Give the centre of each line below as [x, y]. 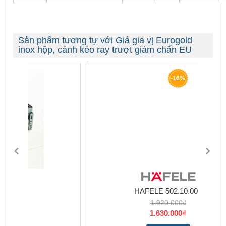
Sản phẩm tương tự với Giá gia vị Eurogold [105, 40]
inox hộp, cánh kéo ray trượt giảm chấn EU [105, 50]
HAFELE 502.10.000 [113, 191]
